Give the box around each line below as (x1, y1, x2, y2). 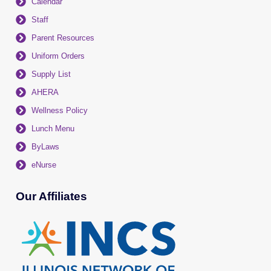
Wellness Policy (31, 105, 88, 115)
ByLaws (31, 142, 59, 151)
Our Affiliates (15, 189, 87, 203)
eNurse (31, 160, 56, 169)
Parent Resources (31, 33, 94, 42)
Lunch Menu (31, 123, 74, 133)
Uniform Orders (31, 51, 85, 60)
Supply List (31, 69, 71, 79)
